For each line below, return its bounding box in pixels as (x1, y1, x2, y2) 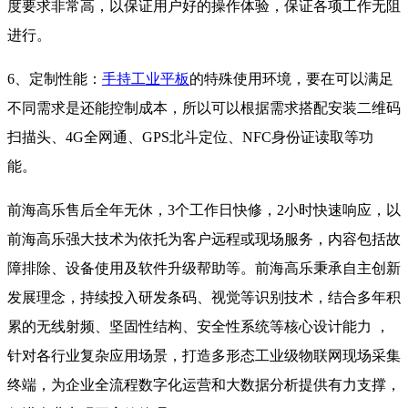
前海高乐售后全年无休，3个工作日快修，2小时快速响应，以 (7, 202, 401, 219)
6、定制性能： (7, 71, 102, 87)
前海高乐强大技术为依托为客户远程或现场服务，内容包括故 (7, 231, 401, 248)
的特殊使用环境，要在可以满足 (189, 71, 393, 87)
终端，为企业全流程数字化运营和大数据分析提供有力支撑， (7, 377, 401, 393)
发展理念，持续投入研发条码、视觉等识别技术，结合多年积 (7, 290, 401, 306)
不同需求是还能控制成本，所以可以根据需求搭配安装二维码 (7, 100, 401, 117)
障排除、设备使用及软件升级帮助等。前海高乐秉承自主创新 (7, 260, 401, 277)
